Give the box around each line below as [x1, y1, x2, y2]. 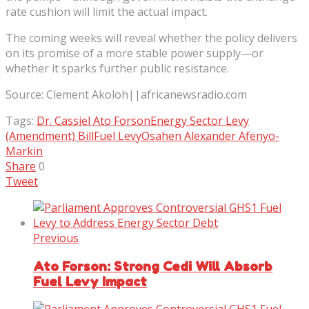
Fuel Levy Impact [33, 273, 147, 289]
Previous [33, 230, 79, 246]
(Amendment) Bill [6, 128, 94, 143]
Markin [6, 143, 43, 159]
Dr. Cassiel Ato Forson [37, 112, 150, 128]
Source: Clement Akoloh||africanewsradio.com [6, 86, 247, 102]
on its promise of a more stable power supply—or [6, 45, 263, 61]
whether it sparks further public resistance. [6, 60, 229, 76]
